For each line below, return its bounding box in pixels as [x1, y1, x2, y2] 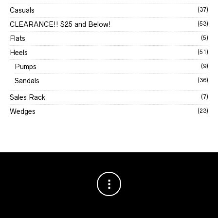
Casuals [10, 6, 35, 14]
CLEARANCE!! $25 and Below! [10, 20, 111, 28]
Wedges [10, 108, 36, 115]
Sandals [15, 77, 39, 85]
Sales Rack [10, 93, 45, 101]
